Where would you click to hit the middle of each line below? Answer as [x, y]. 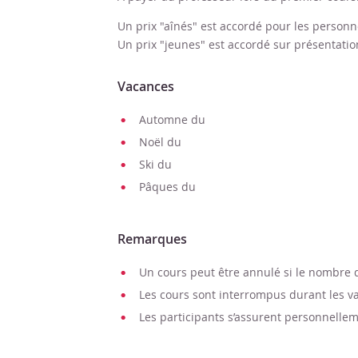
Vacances [146, 86]
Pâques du [167, 187]
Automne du [172, 119]
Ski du [155, 164]
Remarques [152, 239]
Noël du [160, 142]
